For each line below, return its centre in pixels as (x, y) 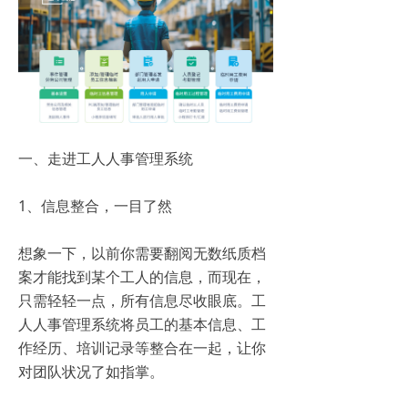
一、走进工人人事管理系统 (109, 158)
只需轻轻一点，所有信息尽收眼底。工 (142, 301)
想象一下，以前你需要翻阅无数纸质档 (142, 253)
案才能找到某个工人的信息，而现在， (142, 277)
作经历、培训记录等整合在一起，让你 (142, 348)
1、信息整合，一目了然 (99, 206)
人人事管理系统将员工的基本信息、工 (142, 324)
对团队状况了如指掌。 (95, 372)
